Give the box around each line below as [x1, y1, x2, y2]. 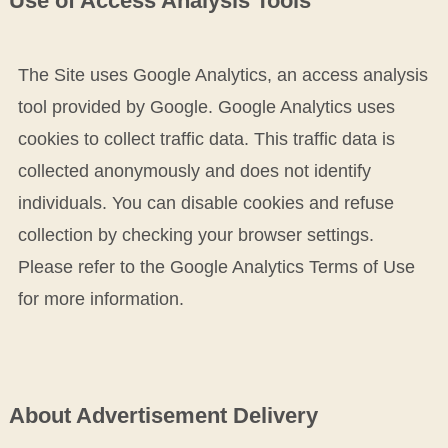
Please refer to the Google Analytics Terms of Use [17, 257, 415, 278]
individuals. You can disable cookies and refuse [17, 193, 394, 214]
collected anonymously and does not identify [17, 161, 371, 182]
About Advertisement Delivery [8, 404, 318, 429]
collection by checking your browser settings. [17, 225, 374, 246]
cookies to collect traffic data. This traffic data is [17, 129, 395, 150]
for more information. [17, 289, 184, 310]
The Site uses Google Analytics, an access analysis [17, 65, 428, 86]
